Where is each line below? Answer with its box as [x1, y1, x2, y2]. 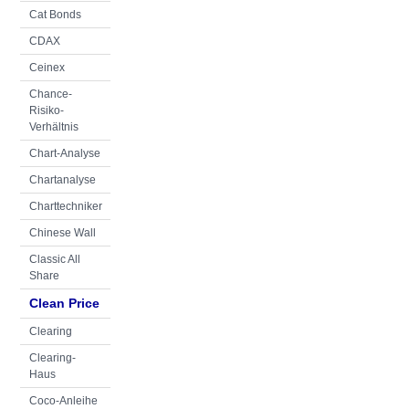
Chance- [29, 88, 72, 100]
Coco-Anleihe [29, 394, 98, 407]
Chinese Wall [29, 226, 96, 239]
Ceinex [29, 61, 65, 74]
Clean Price [29, 296, 100, 310]
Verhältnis [29, 121, 79, 133]
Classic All [29, 253, 80, 266]
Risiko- [29, 104, 64, 117]
